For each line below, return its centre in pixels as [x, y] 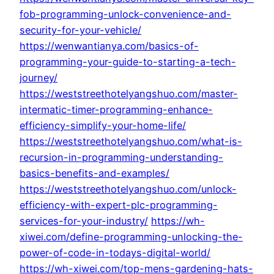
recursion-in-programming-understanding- [121, 157]
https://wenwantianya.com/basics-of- [109, 46]
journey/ [39, 78]
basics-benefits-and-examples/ [94, 173]
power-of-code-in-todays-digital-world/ [115, 253]
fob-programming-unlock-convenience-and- [125, 14]
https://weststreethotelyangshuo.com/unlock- [128, 189]
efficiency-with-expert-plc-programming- [119, 205]
